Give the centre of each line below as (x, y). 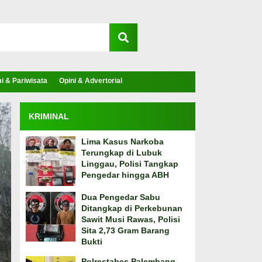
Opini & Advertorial (90, 81)
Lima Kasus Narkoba (122, 142)
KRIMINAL (49, 116)
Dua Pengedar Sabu (120, 197)
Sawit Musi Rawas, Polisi (130, 219)
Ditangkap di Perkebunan (132, 208)
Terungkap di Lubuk (121, 153)
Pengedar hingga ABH (125, 175)
